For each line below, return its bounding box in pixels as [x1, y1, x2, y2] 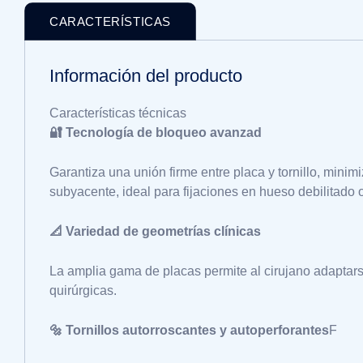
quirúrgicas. [49, 284, 117, 297]
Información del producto [49, 66, 242, 86]
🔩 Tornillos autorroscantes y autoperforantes [49, 323, 329, 337]
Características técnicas [49, 106, 186, 120]
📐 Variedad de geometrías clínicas [49, 224, 261, 238]
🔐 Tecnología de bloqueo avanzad [49, 126, 262, 139]
